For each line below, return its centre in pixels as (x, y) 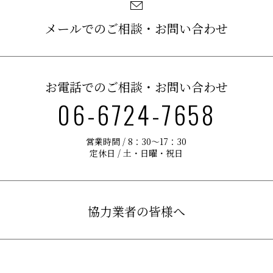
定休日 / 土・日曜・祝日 (136, 153)
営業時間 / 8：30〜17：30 (136, 142)
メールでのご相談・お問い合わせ (136, 29)
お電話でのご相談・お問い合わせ (136, 87)
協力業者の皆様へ (136, 211)
